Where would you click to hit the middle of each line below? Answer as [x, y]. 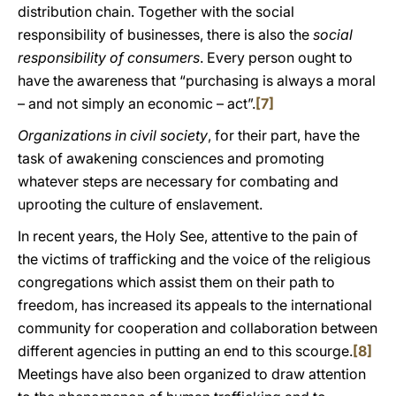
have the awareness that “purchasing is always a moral [197, 80]
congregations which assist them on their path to [176, 282]
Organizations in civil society [113, 135]
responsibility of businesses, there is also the [165, 34]
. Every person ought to [276, 57]
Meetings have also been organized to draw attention [192, 374]
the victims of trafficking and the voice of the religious [194, 259]
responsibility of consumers [109, 57]
